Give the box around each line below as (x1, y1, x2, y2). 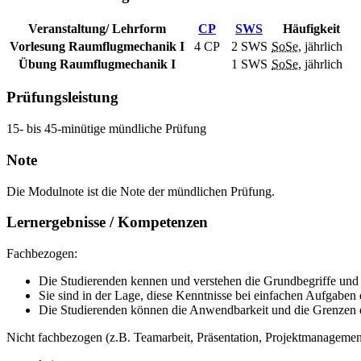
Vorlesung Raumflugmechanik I (9, 39, 185, 53)
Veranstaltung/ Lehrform (27, 21, 166, 35)
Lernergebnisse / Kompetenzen (6, 214, 208, 231)
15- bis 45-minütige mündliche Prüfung (6, 122, 206, 136)
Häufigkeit (283, 21, 340, 35)
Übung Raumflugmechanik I (18, 56, 176, 71)
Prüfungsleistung (6, 89, 118, 106)
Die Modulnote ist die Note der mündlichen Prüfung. (6, 184, 275, 198)
